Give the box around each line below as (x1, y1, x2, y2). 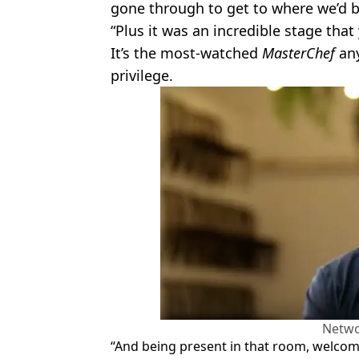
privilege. (111, 66, 173, 86)
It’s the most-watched (111, 43, 262, 63)
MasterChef (262, 43, 339, 63)
